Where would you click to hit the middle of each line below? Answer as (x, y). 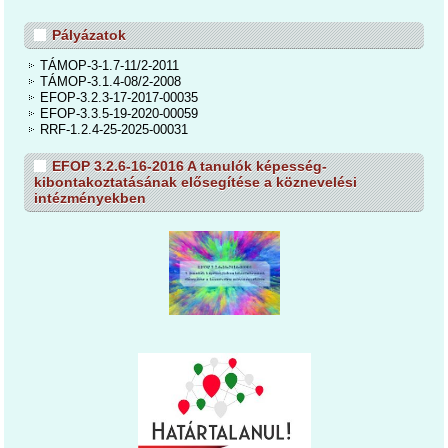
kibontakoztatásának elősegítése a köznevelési (196, 182)
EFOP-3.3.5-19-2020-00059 (119, 114)
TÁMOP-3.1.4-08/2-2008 (111, 82)
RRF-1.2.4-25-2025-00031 (114, 130)
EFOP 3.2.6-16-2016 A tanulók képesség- (190, 166)
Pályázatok (89, 35)
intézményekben (90, 198)
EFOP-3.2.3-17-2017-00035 (119, 98)
